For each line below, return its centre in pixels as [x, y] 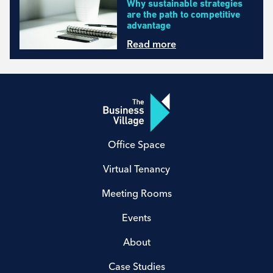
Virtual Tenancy [136, 168]
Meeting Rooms [136, 193]
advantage [149, 25]
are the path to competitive [183, 14]
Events [136, 217]
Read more [151, 44]
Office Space [136, 144]
